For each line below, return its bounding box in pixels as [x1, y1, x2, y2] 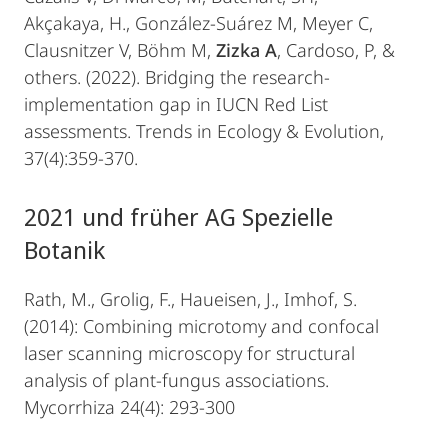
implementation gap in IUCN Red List [24, 92, 328, 116]
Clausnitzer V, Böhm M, [24, 38, 216, 62]
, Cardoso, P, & [277, 38, 395, 62]
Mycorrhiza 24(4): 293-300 [24, 395, 235, 419]
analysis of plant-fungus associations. [24, 368, 329, 392]
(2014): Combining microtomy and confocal [24, 314, 379, 338]
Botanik [24, 233, 105, 266]
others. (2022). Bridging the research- [24, 65, 330, 89]
